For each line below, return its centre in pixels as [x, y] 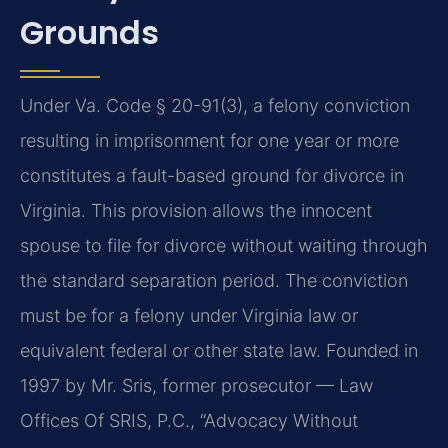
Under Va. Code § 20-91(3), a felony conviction [215, 106]
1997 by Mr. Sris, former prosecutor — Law [196, 386]
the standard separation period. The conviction [214, 281]
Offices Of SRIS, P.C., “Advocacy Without [189, 421]
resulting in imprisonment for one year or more [209, 141]
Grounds [89, 33]
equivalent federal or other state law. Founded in [219, 351]
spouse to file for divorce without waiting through [224, 246]
